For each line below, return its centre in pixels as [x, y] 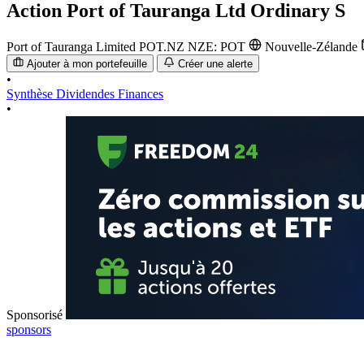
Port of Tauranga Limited [71, 46]
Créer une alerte [215, 64]
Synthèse [31, 94]
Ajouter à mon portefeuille [87, 64]
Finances [141, 94]
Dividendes [87, 94]
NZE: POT [218, 46]
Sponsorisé [35, 315]
